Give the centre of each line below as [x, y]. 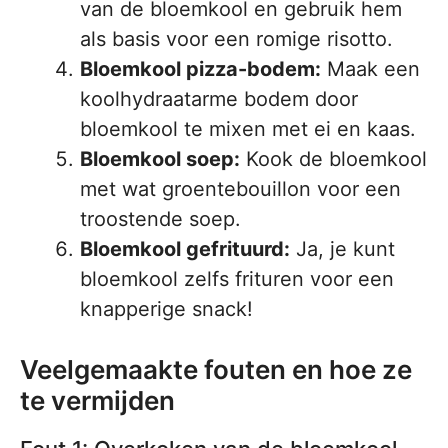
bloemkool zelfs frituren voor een [237, 279]
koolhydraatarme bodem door [219, 99]
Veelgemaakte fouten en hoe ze [216, 370]
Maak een [370, 69]
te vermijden [97, 401]
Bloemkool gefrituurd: [185, 249]
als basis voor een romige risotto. [236, 39]
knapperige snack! [166, 309]
